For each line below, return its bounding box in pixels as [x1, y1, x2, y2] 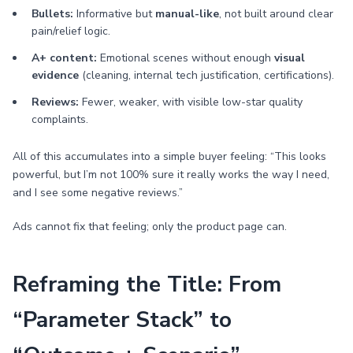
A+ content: [32, 50, 97, 65]
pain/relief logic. [32, 24, 110, 39]
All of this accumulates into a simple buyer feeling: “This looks [13, 149, 326, 164]
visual [274, 50, 305, 65]
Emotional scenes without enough [97, 50, 274, 65]
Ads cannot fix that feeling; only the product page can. [13, 219, 287, 234]
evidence [32, 68, 79, 83]
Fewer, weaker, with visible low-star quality [79, 95, 303, 110]
